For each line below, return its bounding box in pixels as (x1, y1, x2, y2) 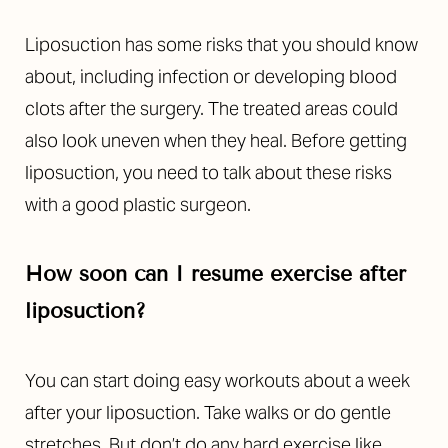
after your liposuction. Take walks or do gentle (25, 400, 391, 424)
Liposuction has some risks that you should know (25, 32, 418, 56)
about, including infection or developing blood (25, 64, 397, 88)
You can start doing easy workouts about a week (25, 368, 410, 392)
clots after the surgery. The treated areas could (25, 96, 398, 120)
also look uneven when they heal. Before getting (25, 128, 407, 152)
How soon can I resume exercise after (25, 260, 406, 287)
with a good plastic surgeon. (25, 192, 251, 216)
